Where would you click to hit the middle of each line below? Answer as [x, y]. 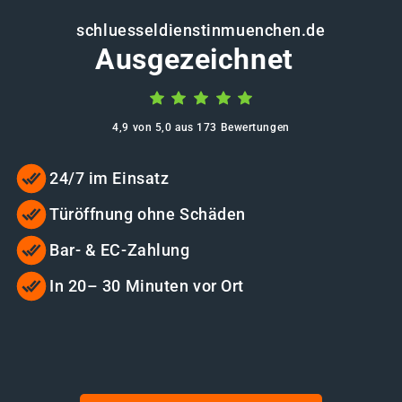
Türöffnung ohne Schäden [148, 214]
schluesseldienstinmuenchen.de [201, 31]
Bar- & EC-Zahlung [120, 250]
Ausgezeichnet [194, 60]
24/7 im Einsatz [109, 179]
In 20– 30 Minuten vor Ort [147, 286]
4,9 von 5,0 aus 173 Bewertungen [201, 128]
